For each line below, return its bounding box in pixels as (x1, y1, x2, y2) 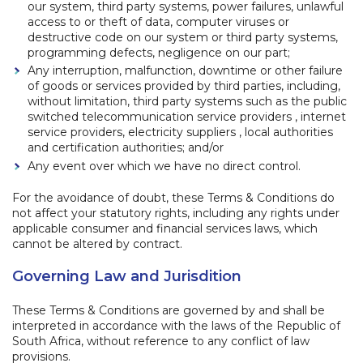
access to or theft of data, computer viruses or (28, 14, 289, 29)
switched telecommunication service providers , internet (28, 109, 346, 124)
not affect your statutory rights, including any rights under (12, 205, 340, 220)
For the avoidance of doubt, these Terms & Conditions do (12, 190, 335, 205)
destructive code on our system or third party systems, (28, 29, 338, 45)
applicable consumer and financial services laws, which (12, 220, 318, 236)
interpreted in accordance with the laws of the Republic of (12, 318, 340, 333)
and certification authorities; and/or (28, 140, 224, 155)
